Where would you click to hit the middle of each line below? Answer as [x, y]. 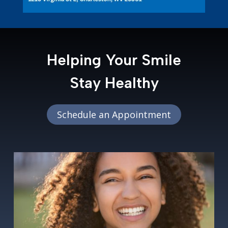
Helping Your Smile [114, 60]
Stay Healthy [114, 82]
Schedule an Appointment [114, 115]
